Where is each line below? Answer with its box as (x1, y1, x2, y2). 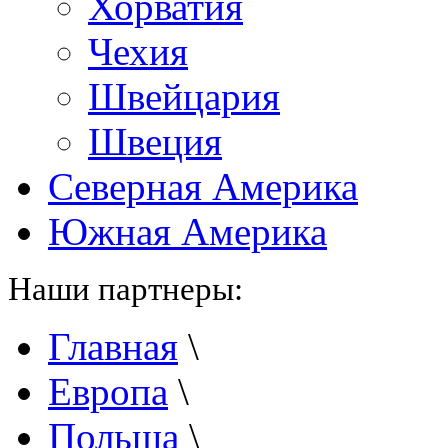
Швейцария (88, 75, 280, 118)
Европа (48, 370, 168, 413)
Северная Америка (48, 165, 358, 208)
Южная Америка (48, 210, 327, 253)
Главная (48, 325, 178, 368)
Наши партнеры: (8, 270, 243, 307)
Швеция (88, 120, 222, 163)
